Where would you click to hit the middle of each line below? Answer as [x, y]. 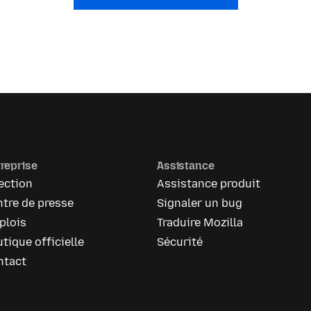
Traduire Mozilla [200, 223]
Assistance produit [209, 184]
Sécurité [180, 242]
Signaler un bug [200, 203]
